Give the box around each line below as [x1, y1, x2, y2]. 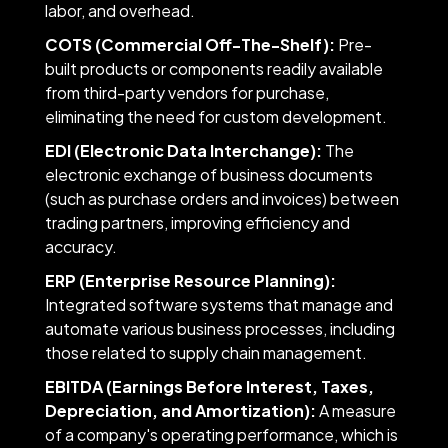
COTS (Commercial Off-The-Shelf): [44, 33, 338, 55]
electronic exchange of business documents [44, 163, 373, 185]
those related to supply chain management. [44, 341, 370, 363]
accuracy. [44, 235, 120, 257]
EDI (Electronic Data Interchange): [44, 139, 325, 161]
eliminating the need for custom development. [44, 105, 390, 127]
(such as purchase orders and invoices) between [44, 187, 399, 209]
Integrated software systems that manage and [44, 293, 393, 315]
